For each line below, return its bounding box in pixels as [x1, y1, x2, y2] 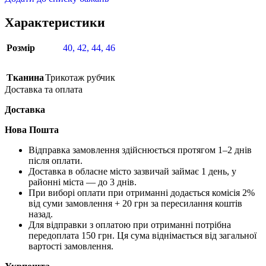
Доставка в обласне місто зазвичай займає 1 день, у [28, 166, 236, 177]
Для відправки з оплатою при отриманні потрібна [28, 220, 231, 230]
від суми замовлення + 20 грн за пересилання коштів [28, 198, 242, 209]
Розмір [7, 43, 35, 53]
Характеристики [5, 15, 105, 30]
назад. [28, 209, 53, 220]
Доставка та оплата [5, 84, 83, 95]
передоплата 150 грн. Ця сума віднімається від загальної [28, 230, 256, 241]
